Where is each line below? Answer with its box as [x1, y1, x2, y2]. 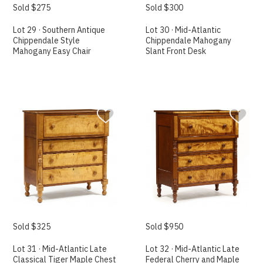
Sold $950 [146, 221, 184, 232]
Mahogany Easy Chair [13, 45, 92, 56]
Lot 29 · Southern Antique [13, 24, 106, 35]
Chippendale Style [13, 35, 80, 46]
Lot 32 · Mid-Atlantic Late [146, 244, 240, 255]
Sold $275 [13, 2, 51, 13]
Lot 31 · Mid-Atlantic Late [13, 244, 107, 255]
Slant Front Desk [146, 45, 207, 56]
